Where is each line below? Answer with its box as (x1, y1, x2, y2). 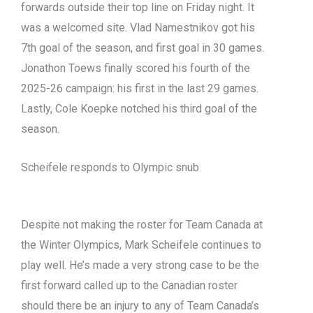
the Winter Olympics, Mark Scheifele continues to (21, 238, 261, 252)
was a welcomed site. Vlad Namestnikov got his (21, 21, 255, 35)
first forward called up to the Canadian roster (21, 279, 238, 292)
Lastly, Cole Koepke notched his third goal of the (21, 102, 257, 116)
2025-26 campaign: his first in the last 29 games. (21, 82, 259, 96)
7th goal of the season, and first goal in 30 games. (21, 41, 264, 55)
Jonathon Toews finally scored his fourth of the (21, 61, 250, 75)
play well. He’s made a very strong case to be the (21, 259, 259, 272)
